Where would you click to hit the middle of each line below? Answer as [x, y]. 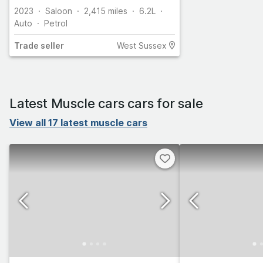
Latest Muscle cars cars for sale [106, 103]
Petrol [56, 23]
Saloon [59, 11]
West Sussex [141, 45]
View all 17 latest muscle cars [78, 122]
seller [51, 45]
